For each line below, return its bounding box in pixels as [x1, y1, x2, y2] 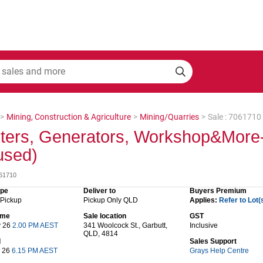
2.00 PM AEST [12, 221, 58, 230]
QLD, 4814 [83, 229, 118, 238]
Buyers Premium [190, 186, 247, 195]
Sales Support [190, 237, 237, 245]
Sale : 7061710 [208, 112, 261, 122]
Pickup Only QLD [83, 195, 138, 204]
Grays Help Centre [190, 246, 249, 255]
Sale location [83, 211, 126, 220]
